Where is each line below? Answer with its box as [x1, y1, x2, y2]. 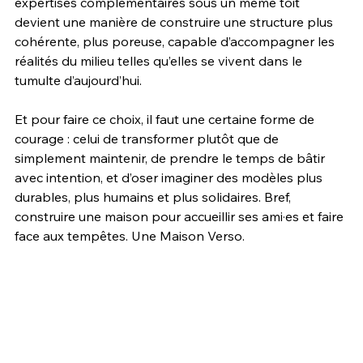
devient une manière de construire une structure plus [15, 14, 336, 30]
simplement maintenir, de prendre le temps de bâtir [15, 150, 328, 166]
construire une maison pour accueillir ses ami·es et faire [15, 208, 347, 224]
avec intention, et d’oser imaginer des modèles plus [15, 169, 326, 186]
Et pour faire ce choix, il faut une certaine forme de [15, 111, 318, 127]
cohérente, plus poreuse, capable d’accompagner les [15, 33, 338, 49]
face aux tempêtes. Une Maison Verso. [15, 228, 245, 244]
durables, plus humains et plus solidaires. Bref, [15, 189, 294, 205]
